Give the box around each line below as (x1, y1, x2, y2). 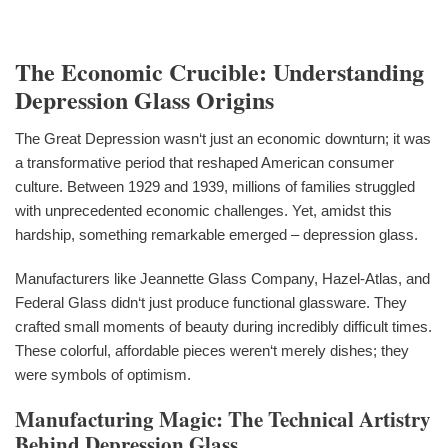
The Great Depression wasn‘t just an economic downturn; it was (15, 129, 431, 147)
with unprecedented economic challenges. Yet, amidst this (15, 201, 392, 219)
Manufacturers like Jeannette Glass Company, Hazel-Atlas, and (15, 269, 430, 287)
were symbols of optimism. (15, 365, 191, 383)
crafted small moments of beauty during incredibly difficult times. (15, 317, 432, 335)
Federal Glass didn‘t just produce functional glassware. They (15, 293, 407, 311)
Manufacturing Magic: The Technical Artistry (15, 403, 431, 434)
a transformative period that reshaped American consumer (15, 153, 394, 171)
